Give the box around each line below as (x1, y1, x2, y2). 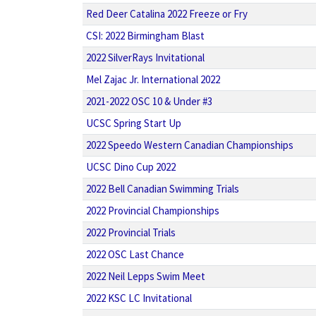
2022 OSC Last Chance (85, 248, 184, 261)
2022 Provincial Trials (85, 226, 176, 239)
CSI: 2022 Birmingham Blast (85, 29, 205, 42)
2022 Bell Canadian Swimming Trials (85, 182, 239, 195)
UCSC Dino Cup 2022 (85, 160, 176, 174)
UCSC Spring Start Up (85, 116, 181, 130)
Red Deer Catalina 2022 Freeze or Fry (85, 7, 248, 20)
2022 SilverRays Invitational (85, 51, 205, 64)
